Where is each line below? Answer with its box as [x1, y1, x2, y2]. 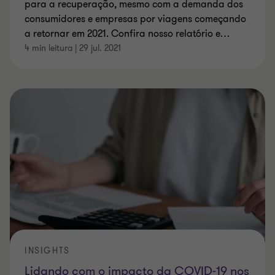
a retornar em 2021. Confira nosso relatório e [25, 27, 220, 41]
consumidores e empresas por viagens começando [25, 12, 246, 26]
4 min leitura [25, 42, 72, 54]
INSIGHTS [25, 245, 70, 257]
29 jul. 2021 [79, 42, 121, 54]
